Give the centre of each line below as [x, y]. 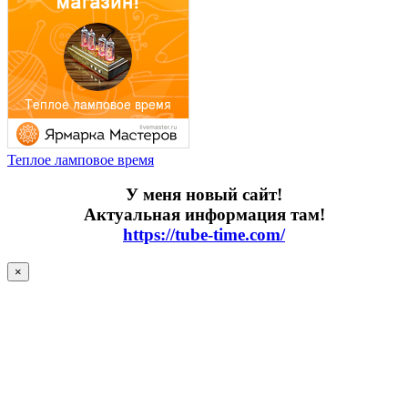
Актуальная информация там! [204, 215]
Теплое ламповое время [81, 159]
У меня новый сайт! [204, 195]
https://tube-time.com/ [204, 235]
